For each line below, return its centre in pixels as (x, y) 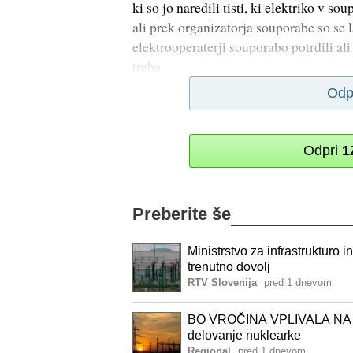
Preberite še (182, 214)
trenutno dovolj (229, 266)
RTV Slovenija (222, 282)
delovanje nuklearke (244, 335)
